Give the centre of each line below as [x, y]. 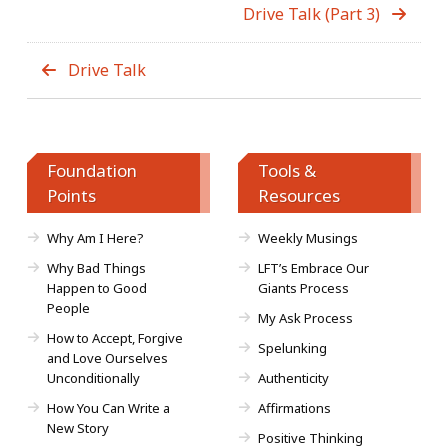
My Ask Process [305, 318]
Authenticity [293, 378]
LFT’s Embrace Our [313, 268]
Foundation [92, 171]
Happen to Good [97, 288]
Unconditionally [93, 378]
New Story [78, 428]
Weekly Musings [307, 238]
